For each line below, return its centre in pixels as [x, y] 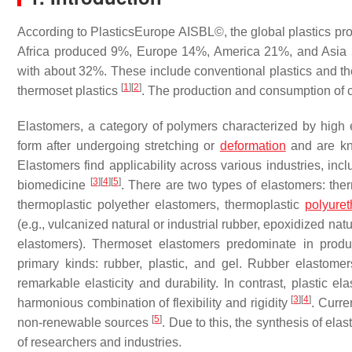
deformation [253, 146]
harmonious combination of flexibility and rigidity [154, 303]
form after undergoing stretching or [119, 146]
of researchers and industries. [99, 342]
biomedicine [54, 185]
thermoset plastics [69, 91]
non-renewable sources [85, 323]
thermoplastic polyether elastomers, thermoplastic [161, 205]
